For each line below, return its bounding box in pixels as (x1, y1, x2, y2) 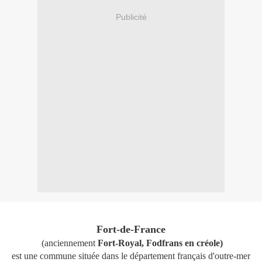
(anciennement (39, 238, 98, 249)
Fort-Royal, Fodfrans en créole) (98, 238, 223, 249)
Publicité (115, 12, 147, 22)
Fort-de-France (96, 223, 166, 236)
